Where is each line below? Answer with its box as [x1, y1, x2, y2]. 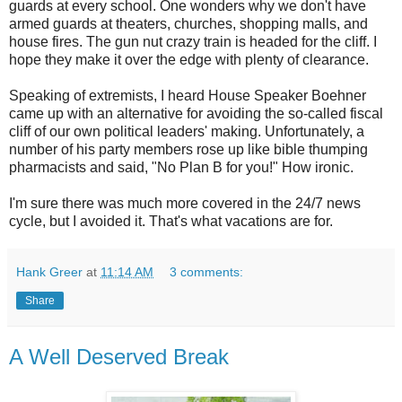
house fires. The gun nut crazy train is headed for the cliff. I [9, 34, 377, 50]
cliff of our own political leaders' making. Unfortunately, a [9, 124, 364, 140]
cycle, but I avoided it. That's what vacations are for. [9, 214, 333, 230]
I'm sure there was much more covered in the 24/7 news [9, 196, 361, 212]
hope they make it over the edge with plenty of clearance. [9, 52, 369, 68]
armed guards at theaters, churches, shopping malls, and [9, 16, 368, 32]
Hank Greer [16, 265, 83, 280]
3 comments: [170, 265, 244, 280]
